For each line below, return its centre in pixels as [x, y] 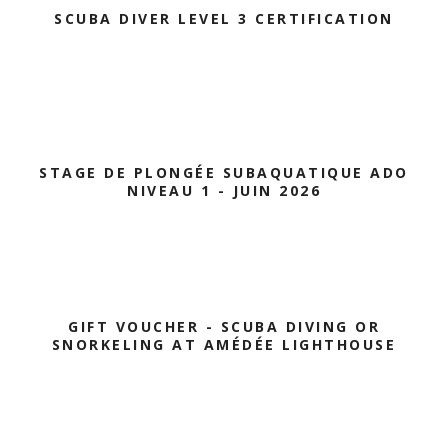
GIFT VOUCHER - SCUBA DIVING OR [224, 326]
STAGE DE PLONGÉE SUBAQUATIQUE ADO [224, 172]
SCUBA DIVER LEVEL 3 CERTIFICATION [224, 18]
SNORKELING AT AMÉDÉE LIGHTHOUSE [224, 344]
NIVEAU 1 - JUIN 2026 [224, 190]
